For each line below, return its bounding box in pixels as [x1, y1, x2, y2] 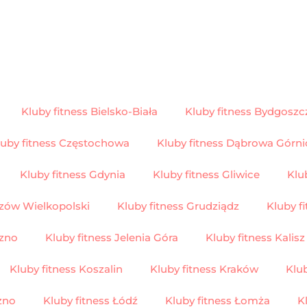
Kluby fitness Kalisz [206, 230, 305, 244]
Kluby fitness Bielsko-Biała [21, 104, 158, 118]
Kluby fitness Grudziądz [117, 199, 239, 212]
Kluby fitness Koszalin [10, 262, 123, 275]
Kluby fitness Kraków [150, 262, 258, 275]
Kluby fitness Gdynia [19, 167, 125, 181]
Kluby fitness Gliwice [152, 167, 260, 181]
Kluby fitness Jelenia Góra [45, 230, 178, 244]
